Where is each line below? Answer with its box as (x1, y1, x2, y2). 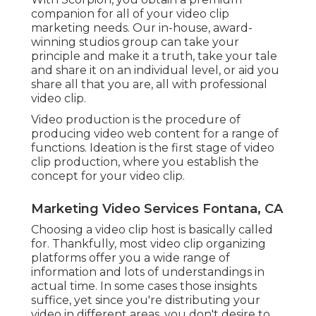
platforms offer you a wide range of (31, 250, 230, 265)
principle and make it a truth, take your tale (31, 49, 277, 63)
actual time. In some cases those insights (31, 279, 257, 293)
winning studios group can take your (31, 35, 239, 49)
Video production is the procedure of (31, 112, 241, 126)
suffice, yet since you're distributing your (31, 293, 260, 307)
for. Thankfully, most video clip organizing (31, 236, 266, 250)
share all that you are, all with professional (31, 77, 267, 91)
